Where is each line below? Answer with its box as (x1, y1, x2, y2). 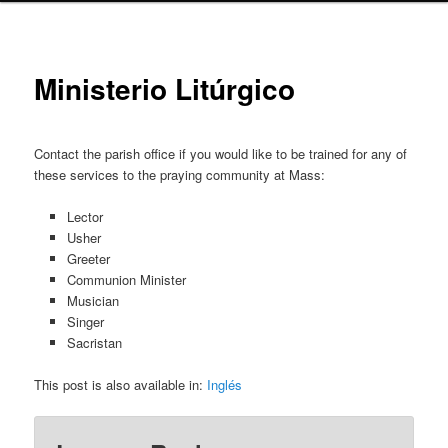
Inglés (207, 374, 243, 394)
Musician (66, 290, 119, 310)
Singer (66, 311, 104, 331)
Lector (66, 206, 103, 226)
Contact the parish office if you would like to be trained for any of (34, 143, 408, 163)
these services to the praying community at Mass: (34, 164, 326, 184)
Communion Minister (66, 269, 186, 289)
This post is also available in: (34, 374, 208, 394)
